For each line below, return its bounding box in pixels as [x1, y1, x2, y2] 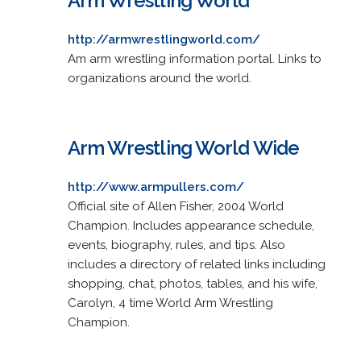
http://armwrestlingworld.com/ [67, 31, 260, 47]
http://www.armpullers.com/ [67, 179, 244, 194]
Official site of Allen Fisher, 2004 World [67, 198, 284, 214]
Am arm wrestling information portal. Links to [67, 51, 322, 66]
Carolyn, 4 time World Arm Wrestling [67, 295, 273, 310]
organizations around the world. [67, 70, 251, 85]
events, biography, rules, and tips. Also [67, 237, 285, 252]
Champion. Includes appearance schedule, [67, 218, 314, 233]
